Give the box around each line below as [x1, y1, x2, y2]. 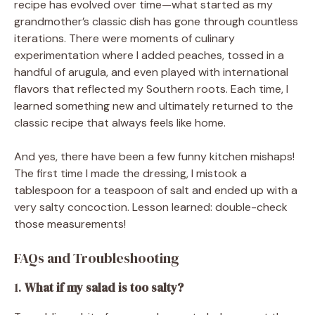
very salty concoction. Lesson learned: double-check [14, 199, 288, 214]
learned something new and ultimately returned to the [14, 98, 293, 113]
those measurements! [14, 216, 126, 231]
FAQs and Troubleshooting [14, 247, 179, 268]
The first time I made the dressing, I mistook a [14, 165, 247, 181]
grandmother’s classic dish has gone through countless [14, 13, 298, 29]
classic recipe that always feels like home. [14, 115, 226, 130]
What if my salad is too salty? [25, 278, 184, 296]
